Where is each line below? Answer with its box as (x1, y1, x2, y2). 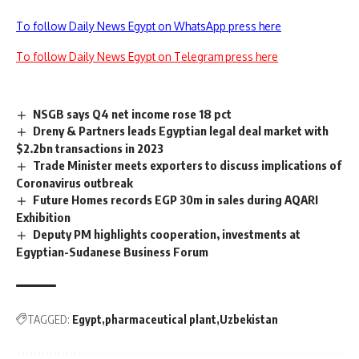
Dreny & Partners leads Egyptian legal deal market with (33, 123, 329, 139)
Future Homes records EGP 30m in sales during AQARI (33, 192, 319, 208)
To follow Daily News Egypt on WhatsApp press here (16, 18, 281, 33)
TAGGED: (27, 312, 70, 326)
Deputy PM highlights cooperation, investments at (33, 227, 301, 242)
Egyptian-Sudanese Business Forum (16, 244, 208, 259)
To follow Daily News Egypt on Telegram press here (16, 49, 278, 63)
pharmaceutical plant (105, 312, 216, 326)
